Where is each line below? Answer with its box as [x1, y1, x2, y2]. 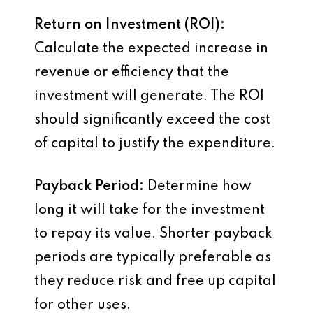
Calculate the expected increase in [34, 41, 268, 56]
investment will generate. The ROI [34, 89, 264, 103]
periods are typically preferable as [34, 250, 271, 265]
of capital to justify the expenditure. [34, 136, 275, 151]
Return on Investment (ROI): [34, 17, 225, 32]
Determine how [147, 179, 252, 194]
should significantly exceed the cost [34, 112, 270, 127]
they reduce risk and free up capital [34, 274, 276, 289]
